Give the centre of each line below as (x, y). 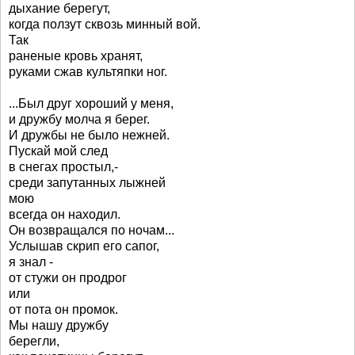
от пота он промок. (63, 309)
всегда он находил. (65, 214)
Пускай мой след (58, 151)
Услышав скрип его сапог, (84, 246)
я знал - (31, 262)
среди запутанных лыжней (87, 183)
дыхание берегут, (59, 8)
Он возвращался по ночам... (92, 230)
